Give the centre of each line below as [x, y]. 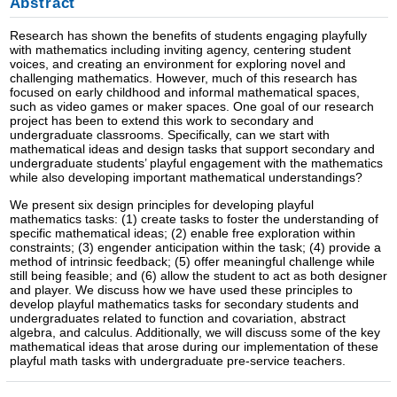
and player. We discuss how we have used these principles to [181, 290]
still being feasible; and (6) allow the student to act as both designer [198, 276]
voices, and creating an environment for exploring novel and [177, 63]
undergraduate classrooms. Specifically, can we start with [169, 134]
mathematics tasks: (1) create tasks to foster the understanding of [194, 219]
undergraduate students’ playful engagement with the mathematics [196, 163]
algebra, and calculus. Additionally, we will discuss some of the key [195, 333]
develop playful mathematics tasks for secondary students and [184, 304]
